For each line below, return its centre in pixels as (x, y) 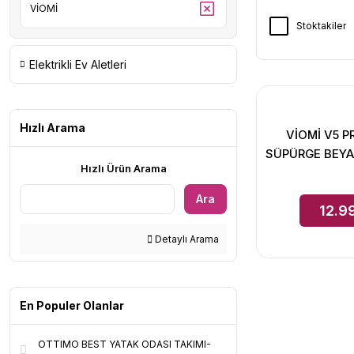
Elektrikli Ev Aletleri (78, 64)
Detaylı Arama (186, 239)
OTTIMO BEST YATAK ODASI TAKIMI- (124, 344)
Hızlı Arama (53, 128)
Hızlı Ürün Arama (123, 168)
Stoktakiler (321, 26)
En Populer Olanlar (72, 305)
